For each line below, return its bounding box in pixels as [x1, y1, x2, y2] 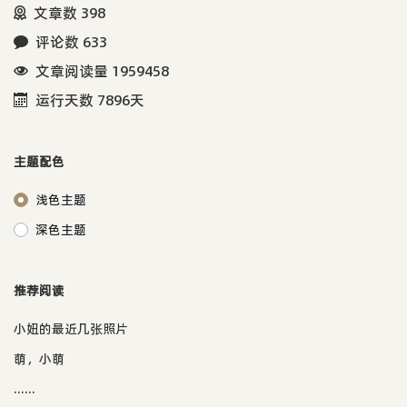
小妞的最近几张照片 [14, 319, 128, 338]
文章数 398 [34, 2, 105, 23]
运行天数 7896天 [35, 89, 144, 110]
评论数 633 [35, 31, 107, 52]
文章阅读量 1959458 [35, 60, 169, 81]
